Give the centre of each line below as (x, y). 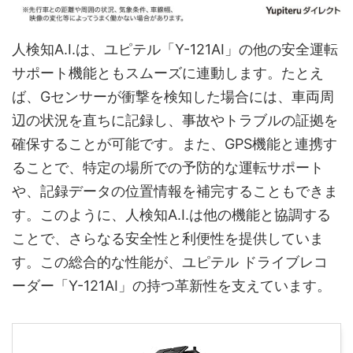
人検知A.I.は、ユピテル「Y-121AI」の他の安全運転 (175, 49)
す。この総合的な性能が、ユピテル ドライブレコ (170, 262)
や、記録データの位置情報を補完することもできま (175, 191)
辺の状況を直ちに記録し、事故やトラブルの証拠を (175, 120)
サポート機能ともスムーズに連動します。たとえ (168, 72)
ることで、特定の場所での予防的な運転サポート (168, 167)
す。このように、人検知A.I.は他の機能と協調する (171, 214)
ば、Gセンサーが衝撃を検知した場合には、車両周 (173, 96)
